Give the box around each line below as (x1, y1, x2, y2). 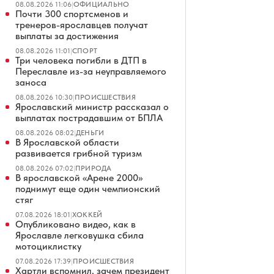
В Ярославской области (15, 136, 119, 148)
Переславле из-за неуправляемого (15, 65, 166, 77)
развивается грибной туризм (15, 147, 142, 159)
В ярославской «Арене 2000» (15, 172, 143, 183)
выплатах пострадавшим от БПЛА (15, 112, 163, 124)
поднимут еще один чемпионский (15, 183, 160, 194)
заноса (15, 76, 46, 88)
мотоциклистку (15, 240, 81, 252)
